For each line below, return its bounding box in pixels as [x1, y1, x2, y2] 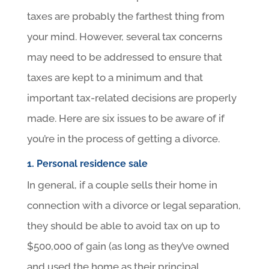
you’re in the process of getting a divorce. [26, 132, 220, 145]
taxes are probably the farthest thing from [26, 10, 225, 22]
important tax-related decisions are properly [26, 91, 237, 104]
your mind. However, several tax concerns [26, 30, 222, 43]
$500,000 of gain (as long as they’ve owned [26, 240, 229, 252]
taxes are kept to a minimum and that [26, 71, 203, 83]
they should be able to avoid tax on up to [26, 219, 220, 232]
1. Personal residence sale [26, 157, 148, 169]
